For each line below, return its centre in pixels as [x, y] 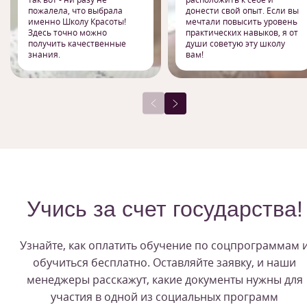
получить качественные [77, 44]
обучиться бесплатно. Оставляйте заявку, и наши [164, 263]
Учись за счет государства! [164, 209]
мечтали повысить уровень [242, 22]
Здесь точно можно [67, 33]
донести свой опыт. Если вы [242, 11]
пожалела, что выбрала [75, 11]
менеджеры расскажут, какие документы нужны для [164, 280]
